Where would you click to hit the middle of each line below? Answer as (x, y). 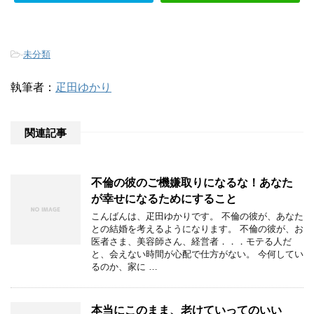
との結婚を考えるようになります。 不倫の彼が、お (197, 229)
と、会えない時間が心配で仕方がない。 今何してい (197, 254)
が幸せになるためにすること (164, 199)
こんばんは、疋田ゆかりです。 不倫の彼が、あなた (197, 217)
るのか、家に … (124, 267)
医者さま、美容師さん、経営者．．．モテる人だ (191, 242)
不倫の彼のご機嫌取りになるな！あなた (192, 183)
